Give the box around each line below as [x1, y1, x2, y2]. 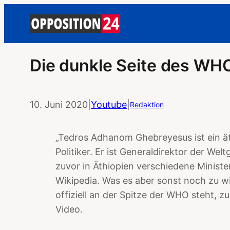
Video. [55, 203, 83, 215]
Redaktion [130, 100, 164, 109]
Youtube [91, 99, 127, 110]
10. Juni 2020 [30, 99, 88, 110]
